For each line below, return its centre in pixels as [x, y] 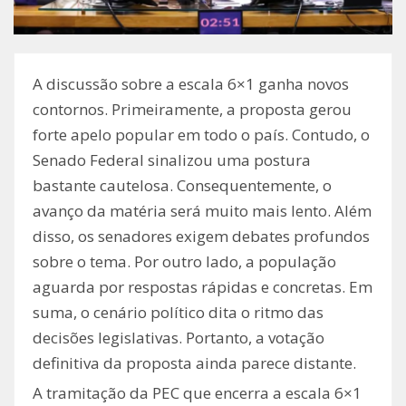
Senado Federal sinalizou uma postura [172, 160]
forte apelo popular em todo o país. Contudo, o [201, 135]
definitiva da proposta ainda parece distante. [194, 363]
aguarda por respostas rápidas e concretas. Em [203, 287]
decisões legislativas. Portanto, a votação [179, 338]
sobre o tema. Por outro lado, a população [184, 262]
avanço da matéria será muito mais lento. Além [202, 211]
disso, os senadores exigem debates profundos [201, 237]
